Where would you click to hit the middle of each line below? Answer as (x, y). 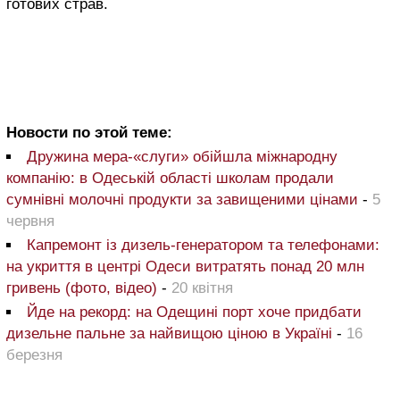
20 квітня (202, 288)
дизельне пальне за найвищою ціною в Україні (169, 334)
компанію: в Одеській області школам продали (170, 179)
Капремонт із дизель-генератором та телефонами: (203, 246)
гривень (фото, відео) (82, 288)
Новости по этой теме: (89, 133)
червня (30, 221)
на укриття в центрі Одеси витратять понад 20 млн (185, 267)
